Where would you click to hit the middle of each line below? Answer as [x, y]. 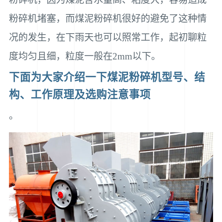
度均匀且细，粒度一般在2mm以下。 [84, 56]
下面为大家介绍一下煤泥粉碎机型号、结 [107, 78]
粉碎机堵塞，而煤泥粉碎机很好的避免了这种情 [108, 19]
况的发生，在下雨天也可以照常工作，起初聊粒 [108, 38]
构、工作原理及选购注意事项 [80, 95]
